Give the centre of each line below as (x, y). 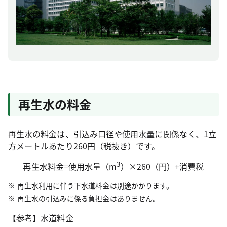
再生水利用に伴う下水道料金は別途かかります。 (95, 186)
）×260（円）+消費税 (162, 166)
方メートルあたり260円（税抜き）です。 (84, 146)
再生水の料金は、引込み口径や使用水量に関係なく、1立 (112, 134)
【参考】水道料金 (41, 218)
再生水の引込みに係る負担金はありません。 (88, 198)
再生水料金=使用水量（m (70, 166)
